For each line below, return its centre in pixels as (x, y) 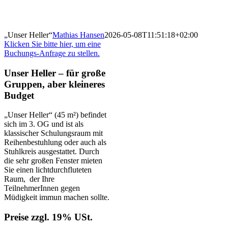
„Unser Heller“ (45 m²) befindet (55, 115)
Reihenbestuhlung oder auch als (55, 142)
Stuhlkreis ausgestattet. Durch (52, 152)
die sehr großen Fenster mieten (53, 161)
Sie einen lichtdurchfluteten (48, 170)
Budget (19, 95)
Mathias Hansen (78, 35)
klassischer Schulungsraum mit (53, 133)
